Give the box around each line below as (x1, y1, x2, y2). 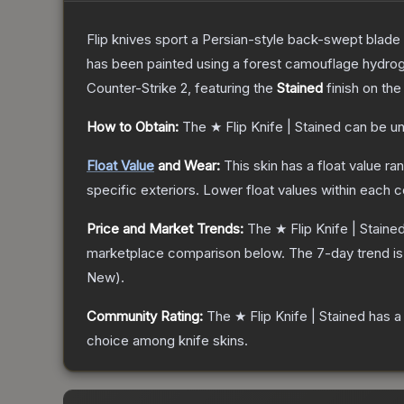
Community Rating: (87, 308, 203, 326)
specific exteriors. (87, 181, 199, 199)
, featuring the (188, 79, 277, 97)
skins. (209, 332, 248, 350)
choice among (87, 332, 179, 350)
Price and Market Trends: (87, 220, 243, 238)
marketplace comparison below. (87, 244, 285, 262)
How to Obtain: (87, 118, 179, 136)
